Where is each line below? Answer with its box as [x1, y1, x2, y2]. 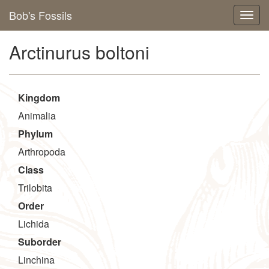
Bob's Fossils [9, 7, 72, 23]
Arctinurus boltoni [9, 39, 150, 65]
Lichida [18, 217, 49, 231]
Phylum [18, 127, 53, 141]
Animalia [18, 109, 56, 122]
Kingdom [18, 91, 60, 104]
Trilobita [18, 181, 52, 195]
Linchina [18, 253, 55, 267]
